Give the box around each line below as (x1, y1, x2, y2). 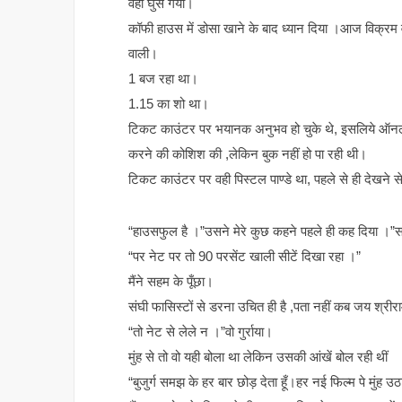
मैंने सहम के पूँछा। (128, 274, 214, 290)
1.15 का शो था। (128, 96, 209, 112)
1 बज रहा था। (128, 71, 198, 87)
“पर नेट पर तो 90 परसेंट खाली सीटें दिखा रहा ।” (128, 249, 361, 265)
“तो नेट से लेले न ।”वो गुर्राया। (128, 324, 273, 340)
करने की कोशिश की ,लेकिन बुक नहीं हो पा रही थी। (128, 146, 367, 162)
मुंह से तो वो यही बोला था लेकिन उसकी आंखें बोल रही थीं (128, 349, 388, 365)
